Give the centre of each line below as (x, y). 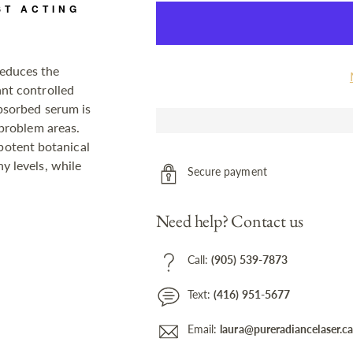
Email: (204, 329)
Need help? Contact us (230, 221)
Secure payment (227, 172)
